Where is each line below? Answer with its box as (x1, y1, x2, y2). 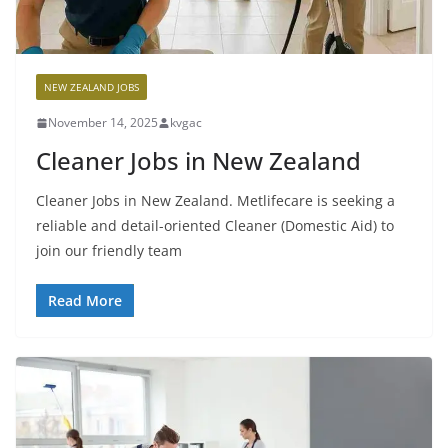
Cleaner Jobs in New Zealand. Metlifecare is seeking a (36, 191, 395, 211)
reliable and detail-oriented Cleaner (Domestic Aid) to (36, 216, 394, 236)
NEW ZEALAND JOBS (44, 80, 139, 95)
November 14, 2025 (48, 114, 158, 132)
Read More (48, 291, 122, 311)
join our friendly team (36, 241, 182, 261)
